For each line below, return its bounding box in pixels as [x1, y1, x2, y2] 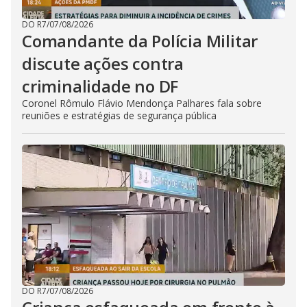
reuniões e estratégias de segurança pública [22, 109, 217, 122]
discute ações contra [22, 52, 184, 75]
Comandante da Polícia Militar [22, 29, 258, 52]
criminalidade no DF [22, 75, 179, 97]
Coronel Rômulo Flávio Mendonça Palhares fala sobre [22, 97, 262, 110]
